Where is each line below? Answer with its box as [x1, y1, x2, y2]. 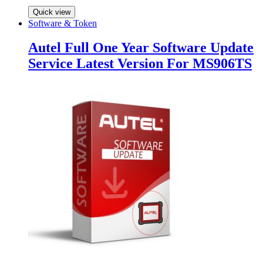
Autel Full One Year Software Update [28, 40, 254, 56]
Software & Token [28, 18, 97, 28]
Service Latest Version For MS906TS [28, 56, 252, 72]
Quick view [33, 7, 70, 16]
